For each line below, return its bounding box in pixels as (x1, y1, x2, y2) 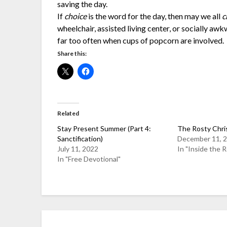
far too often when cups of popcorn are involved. (57, 35, 224, 45)
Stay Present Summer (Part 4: (57, 124, 152, 133)
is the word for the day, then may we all (87, 11, 222, 21)
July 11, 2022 (57, 144, 99, 153)
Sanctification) (57, 134, 103, 143)
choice (64, 11, 87, 21)
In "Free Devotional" (57, 154, 121, 163)
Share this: (57, 49, 87, 57)
